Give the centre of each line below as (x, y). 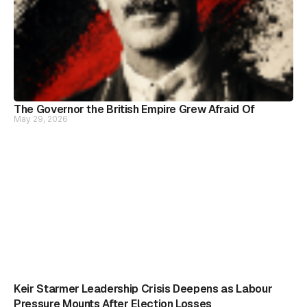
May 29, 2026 (41, 119)
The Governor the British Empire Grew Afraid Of (134, 109)
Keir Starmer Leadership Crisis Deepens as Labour (143, 289)
